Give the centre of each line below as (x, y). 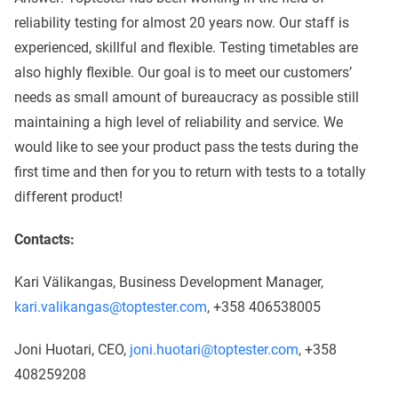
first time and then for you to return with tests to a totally (190, 172)
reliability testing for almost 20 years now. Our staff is (182, 23)
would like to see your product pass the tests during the (186, 147)
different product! (68, 197)
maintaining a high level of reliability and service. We (179, 123)
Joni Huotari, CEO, (72, 350)
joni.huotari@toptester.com (214, 350)
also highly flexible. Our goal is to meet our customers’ (183, 73)
